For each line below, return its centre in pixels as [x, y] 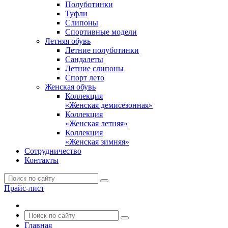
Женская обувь [70, 87]
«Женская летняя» [96, 123]
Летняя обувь [68, 41]
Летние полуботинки [102, 50]
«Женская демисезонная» [109, 105]
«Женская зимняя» [97, 142]
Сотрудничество [53, 151]
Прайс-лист [24, 188]
